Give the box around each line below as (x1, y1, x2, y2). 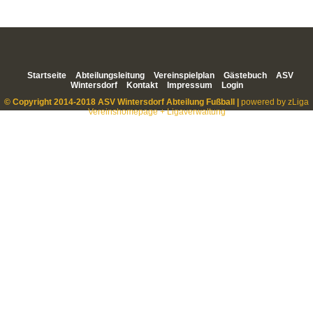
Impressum (166, 80, 212, 90)
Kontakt (126, 80, 158, 90)
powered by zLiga (241, 97, 309, 107)
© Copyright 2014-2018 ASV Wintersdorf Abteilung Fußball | (4, 97, 241, 107)
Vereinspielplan (153, 71, 214, 80)
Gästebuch (223, 71, 267, 80)
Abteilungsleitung (75, 71, 145, 80)
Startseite (27, 71, 66, 80)
